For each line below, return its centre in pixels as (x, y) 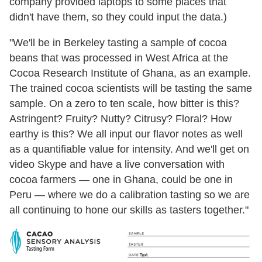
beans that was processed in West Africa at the (119, 58)
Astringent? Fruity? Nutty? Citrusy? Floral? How (120, 118)
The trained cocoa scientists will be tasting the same (131, 88)
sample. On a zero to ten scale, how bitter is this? (124, 103)
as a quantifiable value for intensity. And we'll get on (129, 149)
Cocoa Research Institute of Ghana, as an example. (130, 73)
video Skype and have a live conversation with (117, 164)
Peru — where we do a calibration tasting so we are (130, 194)
